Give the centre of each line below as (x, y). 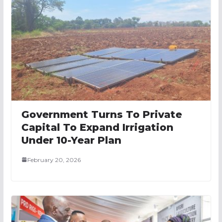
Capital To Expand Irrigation (97, 127)
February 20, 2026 (54, 160)
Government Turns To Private (101, 114)
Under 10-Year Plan (71, 140)
